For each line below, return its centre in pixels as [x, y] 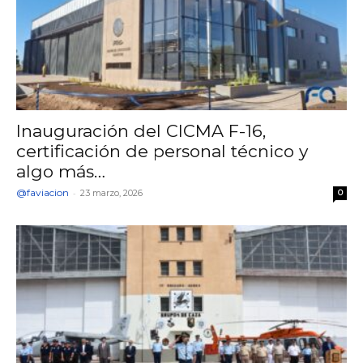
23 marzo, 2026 [111, 193]
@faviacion [43, 193]
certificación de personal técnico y [162, 152]
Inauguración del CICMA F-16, [141, 131]
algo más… [61, 172]
